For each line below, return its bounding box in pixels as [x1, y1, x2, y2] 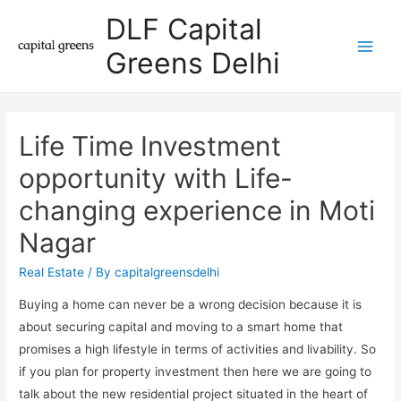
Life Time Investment [19, 130, 282, 163]
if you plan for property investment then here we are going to [19, 364, 372, 380]
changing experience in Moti [19, 194, 376, 227]
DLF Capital [106, 11, 263, 47]
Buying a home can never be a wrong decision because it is [19, 297, 363, 312]
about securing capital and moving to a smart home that [19, 320, 344, 335]
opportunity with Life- [19, 162, 294, 195]
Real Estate [19, 265, 85, 280]
